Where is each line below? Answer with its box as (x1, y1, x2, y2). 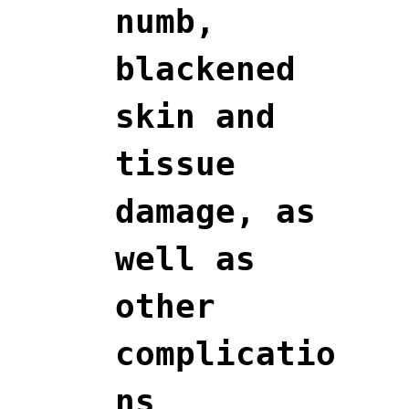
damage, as (115, 192, 316, 230)
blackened (115, 49, 296, 88)
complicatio (115, 334, 336, 372)
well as (115, 239, 256, 278)
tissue (115, 144, 236, 183)
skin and (115, 97, 276, 135)
